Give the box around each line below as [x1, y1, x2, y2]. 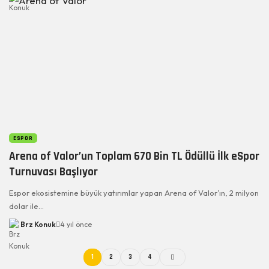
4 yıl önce [59, 219, 92, 229]
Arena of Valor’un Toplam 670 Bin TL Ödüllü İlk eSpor [9, 148, 259, 164]
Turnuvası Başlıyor [9, 164, 98, 180]
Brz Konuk [20, 219, 56, 229]
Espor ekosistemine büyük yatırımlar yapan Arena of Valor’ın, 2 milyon [9, 187, 259, 198]
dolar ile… [9, 201, 44, 211]
